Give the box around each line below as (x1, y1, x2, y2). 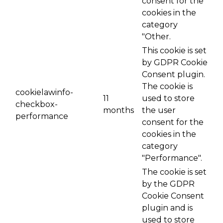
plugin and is (142, 203, 193, 213)
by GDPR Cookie (142, 57, 208, 67)
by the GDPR (142, 179, 195, 189)
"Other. (142, 31, 171, 41)
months (103, 105, 134, 115)
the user (142, 105, 176, 115)
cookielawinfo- (15, 87, 73, 97)
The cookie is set (142, 167, 207, 177)
